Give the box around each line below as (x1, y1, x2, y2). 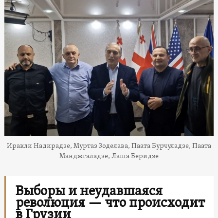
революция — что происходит (15, 194, 205, 212)
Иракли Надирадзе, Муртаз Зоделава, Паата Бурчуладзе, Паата (7, 142, 211, 150)
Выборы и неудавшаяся (15, 182, 163, 200)
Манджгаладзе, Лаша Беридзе (59, 152, 159, 161)
